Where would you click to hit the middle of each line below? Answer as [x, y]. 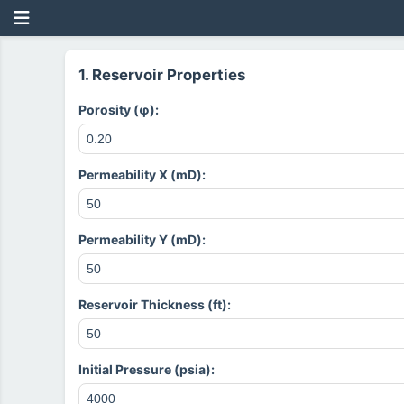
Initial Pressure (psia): [147, 369]
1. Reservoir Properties [162, 75]
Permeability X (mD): [142, 174]
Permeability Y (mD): [142, 239]
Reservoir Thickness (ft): [155, 304]
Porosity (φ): [119, 110]
